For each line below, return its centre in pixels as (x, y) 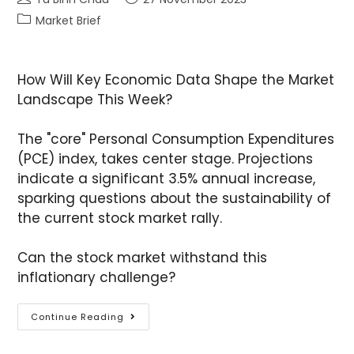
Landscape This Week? (95, 99)
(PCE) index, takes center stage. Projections (166, 158)
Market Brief (69, 20)
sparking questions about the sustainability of (175, 198)
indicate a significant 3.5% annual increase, (167, 178)
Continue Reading (78, 316)
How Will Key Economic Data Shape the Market (176, 79)
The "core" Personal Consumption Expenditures (176, 139)
